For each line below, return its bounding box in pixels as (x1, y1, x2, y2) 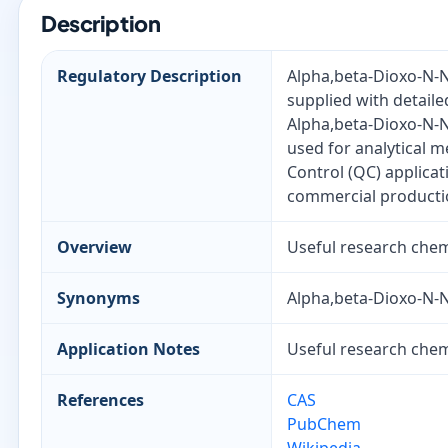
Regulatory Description (57, 65, 242, 87)
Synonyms (57, 287, 140, 309)
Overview (57, 236, 132, 258)
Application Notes (57, 338, 200, 360)
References (57, 389, 144, 411)
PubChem (287, 413, 361, 435)
